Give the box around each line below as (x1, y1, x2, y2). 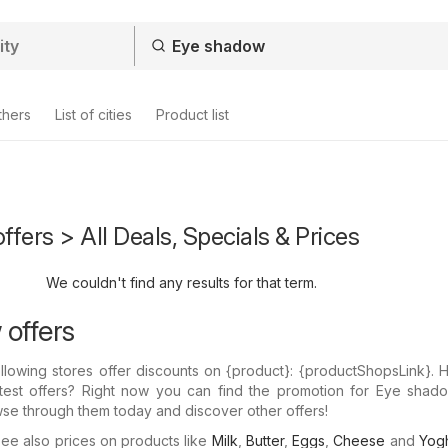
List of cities (55, 106, 132, 123)
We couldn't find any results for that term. (46, 274, 317, 291)
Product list (156, 106, 229, 123)
